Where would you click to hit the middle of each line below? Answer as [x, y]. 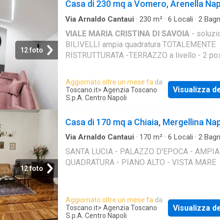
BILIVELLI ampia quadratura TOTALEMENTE [140, 44]
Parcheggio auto [95, 28]
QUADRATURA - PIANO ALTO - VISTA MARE [141, 163]
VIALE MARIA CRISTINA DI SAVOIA [127, 33]
